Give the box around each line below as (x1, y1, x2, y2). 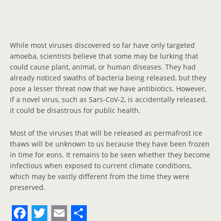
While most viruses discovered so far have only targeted (10, 40, 195, 50)
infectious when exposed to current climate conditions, (10, 160, 191, 170)
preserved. (10, 182, 45, 192)
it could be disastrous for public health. (10, 105, 141, 115)
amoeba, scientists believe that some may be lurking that (10, 51, 198, 61)
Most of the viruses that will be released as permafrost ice (10, 128, 202, 138)
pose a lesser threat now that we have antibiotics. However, (10, 83, 206, 93)
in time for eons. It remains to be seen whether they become (10, 149, 210, 159)
